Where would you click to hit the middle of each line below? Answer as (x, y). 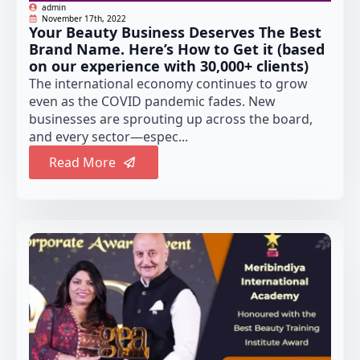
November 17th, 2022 (84, 19)
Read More (82, 163)
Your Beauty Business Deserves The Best (175, 33)
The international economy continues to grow (168, 84)
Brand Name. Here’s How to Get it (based (177, 49)
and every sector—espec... (108, 137)
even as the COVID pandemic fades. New (152, 102)
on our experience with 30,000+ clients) (169, 66)
